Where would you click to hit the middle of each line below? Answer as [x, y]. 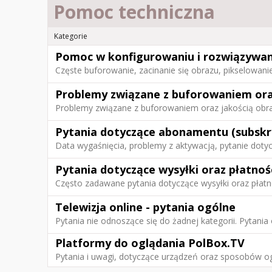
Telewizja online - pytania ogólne [145, 207]
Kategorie [71, 36]
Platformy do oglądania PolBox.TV [150, 243]
